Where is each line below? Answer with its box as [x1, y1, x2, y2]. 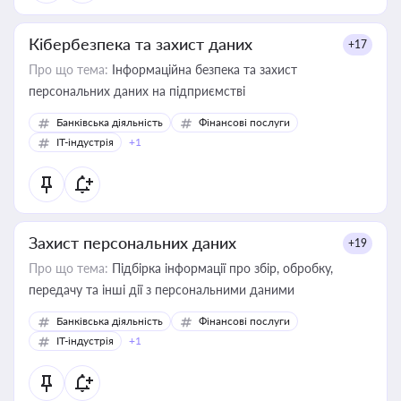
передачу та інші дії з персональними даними [29, 282, 294, 297]
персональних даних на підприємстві [29, 83, 245, 98]
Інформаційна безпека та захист [108, 62, 297, 77]
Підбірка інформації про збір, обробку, [108, 260, 333, 276]
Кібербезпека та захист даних [29, 34, 252, 54]
